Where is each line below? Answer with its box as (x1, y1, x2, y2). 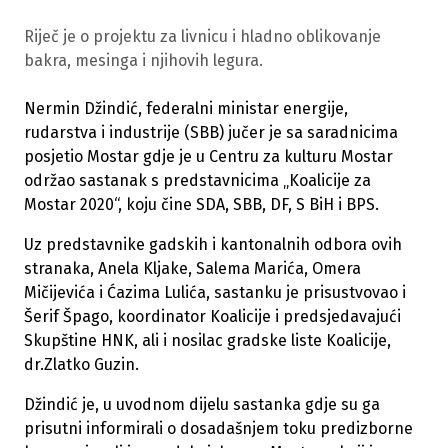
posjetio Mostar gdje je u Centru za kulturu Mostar (24, 147, 393, 167)
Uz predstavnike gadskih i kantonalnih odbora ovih (24, 235, 402, 255)
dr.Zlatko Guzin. (24, 355, 139, 375)
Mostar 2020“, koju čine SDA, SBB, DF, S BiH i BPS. (24, 195, 379, 215)
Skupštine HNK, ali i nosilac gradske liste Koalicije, (24, 331, 391, 351)
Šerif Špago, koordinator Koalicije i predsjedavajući (24, 307, 401, 327)
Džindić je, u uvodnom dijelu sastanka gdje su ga (24, 395, 380, 415)
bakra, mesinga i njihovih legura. (24, 51, 263, 71)
